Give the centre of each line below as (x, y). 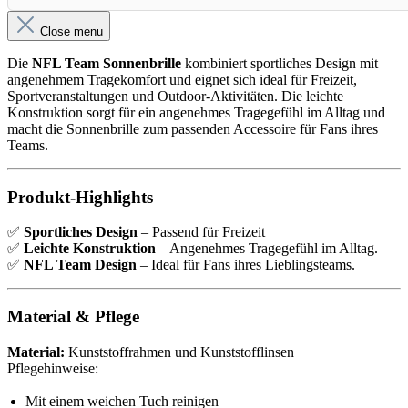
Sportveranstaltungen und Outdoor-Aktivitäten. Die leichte (175, 96)
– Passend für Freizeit (201, 232)
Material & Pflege (73, 316)
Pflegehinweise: (53, 368)
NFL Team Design (80, 265)
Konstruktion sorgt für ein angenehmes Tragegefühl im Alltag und (196, 112)
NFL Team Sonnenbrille (107, 63)
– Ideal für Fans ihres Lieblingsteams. (246, 265)
